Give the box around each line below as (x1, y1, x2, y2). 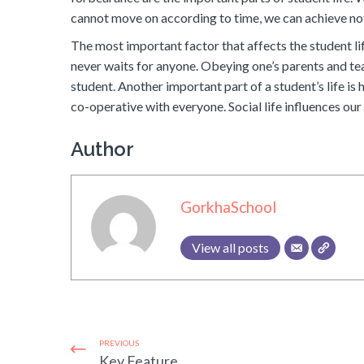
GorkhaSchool (180, 197, 276, 217)
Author (71, 137, 134, 162)
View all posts (192, 240, 269, 256)
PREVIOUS (99, 338, 139, 349)
